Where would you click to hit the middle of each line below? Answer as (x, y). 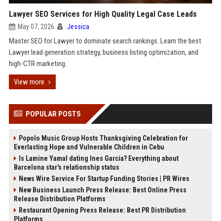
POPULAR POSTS (53, 114)
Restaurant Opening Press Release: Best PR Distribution (102, 210)
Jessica (78, 27)
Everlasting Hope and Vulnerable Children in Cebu (89, 147)
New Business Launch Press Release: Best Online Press (102, 190)
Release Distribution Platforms (59, 199)
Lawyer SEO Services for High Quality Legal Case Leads (103, 14)
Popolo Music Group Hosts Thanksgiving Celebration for (103, 138)
